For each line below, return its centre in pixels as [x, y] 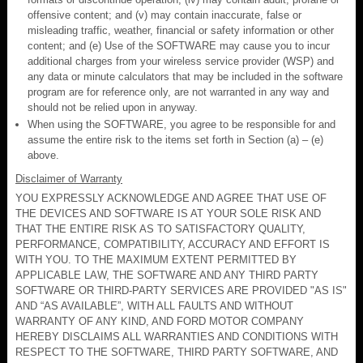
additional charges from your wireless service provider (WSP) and [181, 61]
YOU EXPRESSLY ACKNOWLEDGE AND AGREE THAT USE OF [171, 198]
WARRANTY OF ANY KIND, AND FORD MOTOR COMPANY [160, 321]
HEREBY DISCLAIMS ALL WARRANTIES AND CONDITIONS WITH [177, 336]
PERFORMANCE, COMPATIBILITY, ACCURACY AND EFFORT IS [173, 244]
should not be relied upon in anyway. [113, 107]
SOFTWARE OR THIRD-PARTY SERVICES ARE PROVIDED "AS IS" [181, 290]
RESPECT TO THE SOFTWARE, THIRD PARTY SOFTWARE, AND [177, 352]
